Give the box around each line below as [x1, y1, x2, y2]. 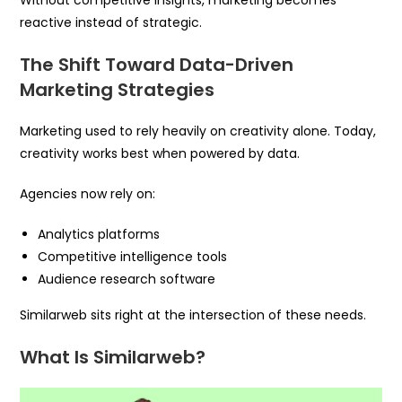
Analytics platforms [38, 225, 161, 244]
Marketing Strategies [20, 77, 215, 103]
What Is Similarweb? [20, 345, 206, 371]
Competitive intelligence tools [38, 248, 228, 267]
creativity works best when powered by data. [20, 144, 301, 163]
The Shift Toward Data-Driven [20, 52, 294, 78]
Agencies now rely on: [20, 185, 156, 204]
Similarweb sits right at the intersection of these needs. [20, 306, 367, 325]
